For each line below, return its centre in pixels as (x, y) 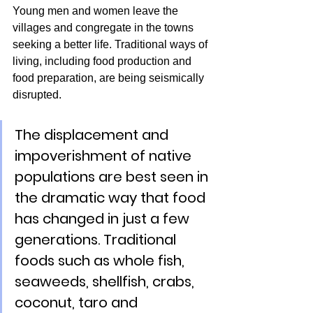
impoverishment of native (105, 156)
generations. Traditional (97, 240)
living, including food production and (103, 61)
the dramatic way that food (112, 198)
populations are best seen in (113, 177)
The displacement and (93, 135)
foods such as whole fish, (101, 261)
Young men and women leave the (97, 11)
